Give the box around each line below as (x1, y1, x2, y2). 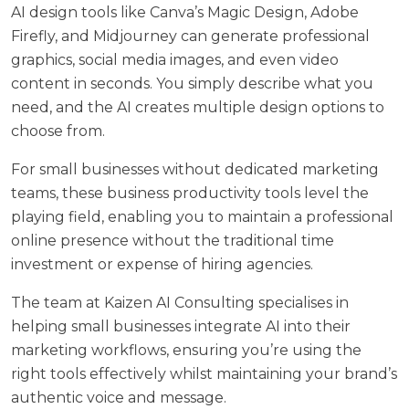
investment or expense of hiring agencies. (11, 255, 313, 273)
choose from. (11, 121, 105, 140)
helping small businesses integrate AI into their (11, 317, 351, 335)
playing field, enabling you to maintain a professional (11, 207, 393, 225)
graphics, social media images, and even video (11, 50, 339, 68)
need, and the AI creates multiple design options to (11, 98, 384, 116)
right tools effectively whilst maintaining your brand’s (11, 364, 397, 383)
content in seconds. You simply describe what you (11, 74, 373, 92)
